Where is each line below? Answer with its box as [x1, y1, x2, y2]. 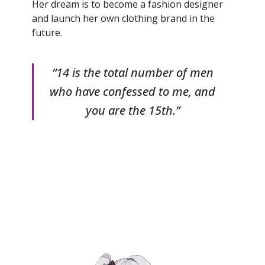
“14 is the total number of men [51, 64, 214, 80]
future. [32, 26, 62, 39]
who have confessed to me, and [50, 83, 215, 99]
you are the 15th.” [85, 102, 180, 118]
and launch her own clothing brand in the [32, 12, 215, 25]
